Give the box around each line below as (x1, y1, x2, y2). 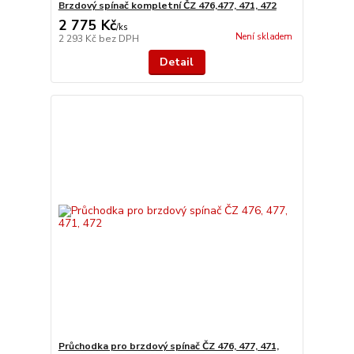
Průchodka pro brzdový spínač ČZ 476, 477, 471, (58, 339, 279, 352)
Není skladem (235, 31, 292, 43)
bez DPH (98, 32, 139, 45)
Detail (160, 55, 194, 70)
